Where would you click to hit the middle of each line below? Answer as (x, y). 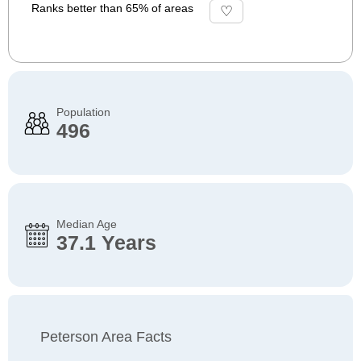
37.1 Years (106, 243)
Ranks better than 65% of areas (112, 8)
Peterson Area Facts (106, 337)
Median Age (87, 224)
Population (83, 112)
